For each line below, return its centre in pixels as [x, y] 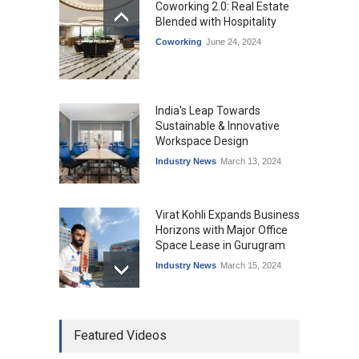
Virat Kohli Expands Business [228, 214]
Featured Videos [120, 335]
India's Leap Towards [208, 110]
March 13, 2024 [251, 161]
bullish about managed [213, 334]
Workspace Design [202, 141]
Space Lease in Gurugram [220, 245]
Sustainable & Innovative [218, 125]
